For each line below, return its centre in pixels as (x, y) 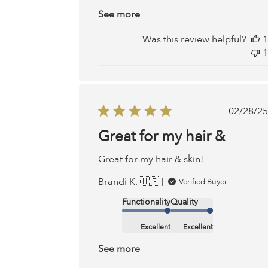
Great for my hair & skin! (151, 159)
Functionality (146, 202)
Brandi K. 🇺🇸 (129, 182)
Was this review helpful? (194, 40)
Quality (184, 202)
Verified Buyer (203, 182)
